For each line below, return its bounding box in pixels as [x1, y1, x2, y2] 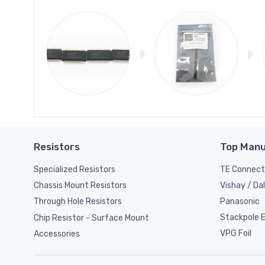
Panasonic [220, 196, 260, 206]
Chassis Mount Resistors [34, 180, 127, 191]
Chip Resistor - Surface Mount [34, 212, 149, 223]
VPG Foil [220, 228, 251, 238]
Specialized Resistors [34, 164, 115, 174]
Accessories [34, 229, 80, 240]
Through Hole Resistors [34, 196, 122, 207]
